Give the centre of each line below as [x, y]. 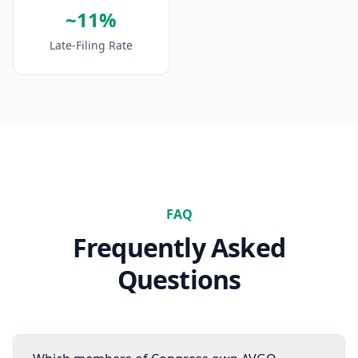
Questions [179, 279]
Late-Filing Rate [91, 45]
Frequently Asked [179, 247]
